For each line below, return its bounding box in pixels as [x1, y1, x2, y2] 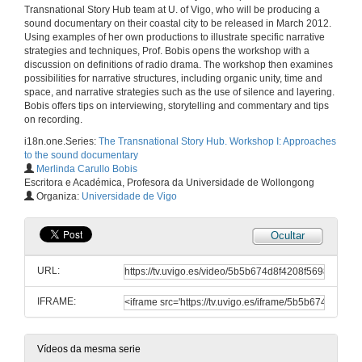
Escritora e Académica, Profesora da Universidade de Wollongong [24, 177, 314, 189]
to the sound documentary [24, 149, 138, 162]
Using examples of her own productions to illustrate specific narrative [24, 32, 325, 44]
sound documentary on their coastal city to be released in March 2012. [24, 18, 331, 30]
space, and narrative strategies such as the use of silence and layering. [24, 86, 335, 99]
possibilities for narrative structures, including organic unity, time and [24, 73, 322, 85]
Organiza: [34, 191, 82, 203]
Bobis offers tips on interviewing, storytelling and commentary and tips [24, 100, 329, 112]
